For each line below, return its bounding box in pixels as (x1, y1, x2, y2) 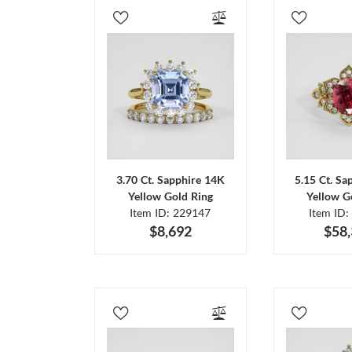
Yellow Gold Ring (127, 189, 213, 203)
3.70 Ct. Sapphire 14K (115, 173, 225, 187)
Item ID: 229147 (130, 206, 211, 220)
